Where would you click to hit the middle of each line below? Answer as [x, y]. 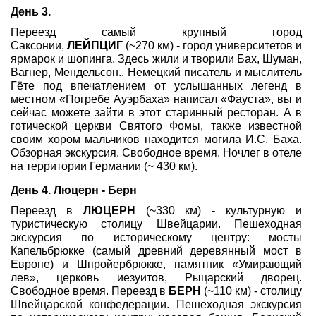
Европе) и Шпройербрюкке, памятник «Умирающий [156, 264]
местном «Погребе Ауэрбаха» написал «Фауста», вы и [156, 99]
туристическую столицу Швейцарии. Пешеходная [156, 224]
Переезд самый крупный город [156, 32]
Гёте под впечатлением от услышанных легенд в [156, 86]
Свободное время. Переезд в [90, 291]
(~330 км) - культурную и [219, 211]
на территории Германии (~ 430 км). [104, 166]
